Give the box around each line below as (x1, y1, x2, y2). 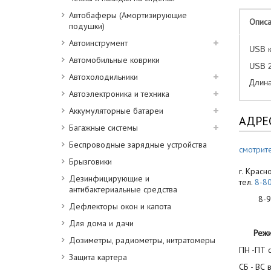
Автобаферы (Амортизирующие (69, 10, 187, 21)
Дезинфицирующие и (69, 173, 149, 184)
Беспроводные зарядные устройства (69, 139, 207, 150)
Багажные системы (69, 122, 138, 133)
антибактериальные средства (69, 184, 177, 195)
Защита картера (69, 252, 127, 263)
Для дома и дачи (69, 218, 134, 229)
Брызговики (69, 156, 112, 167)
